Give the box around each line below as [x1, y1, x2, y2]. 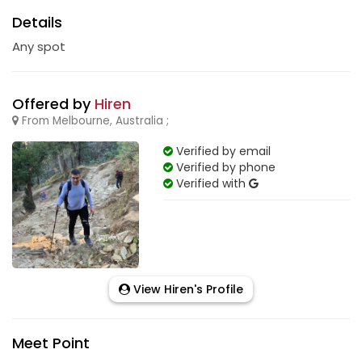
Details [12, 12, 62, 32]
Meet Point [12, 332, 90, 353]
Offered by [12, 94, 95, 114]
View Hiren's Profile [130, 280, 243, 297]
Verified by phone [172, 159, 276, 175]
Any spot [12, 38, 65, 55]
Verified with [172, 175, 249, 192]
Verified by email [172, 143, 271, 159]
